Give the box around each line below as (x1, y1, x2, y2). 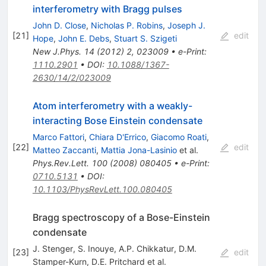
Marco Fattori (32, 131, 84, 142)
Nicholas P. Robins (90, 20, 163, 30)
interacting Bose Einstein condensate (32, 114, 202, 126)
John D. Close (32, 20, 86, 30)
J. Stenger (32, 243, 73, 254)
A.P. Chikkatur (118, 243, 174, 254)
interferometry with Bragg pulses (32, 2, 182, 15)
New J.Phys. (32, 46, 81, 56)
